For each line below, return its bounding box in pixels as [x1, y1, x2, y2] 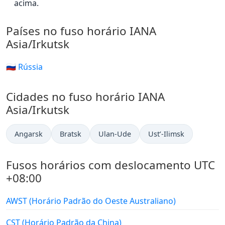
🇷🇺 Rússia [6, 61, 43, 73]
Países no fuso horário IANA [6, 23, 156, 39]
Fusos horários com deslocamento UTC [6, 157, 215, 173]
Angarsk [15, 129, 43, 139]
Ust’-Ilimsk [148, 129, 184, 139]
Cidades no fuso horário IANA [6, 89, 165, 105]
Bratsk [60, 129, 81, 139]
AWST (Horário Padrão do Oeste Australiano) [6, 195, 176, 207]
